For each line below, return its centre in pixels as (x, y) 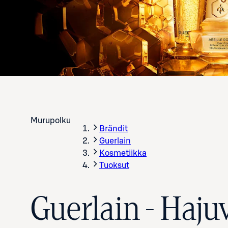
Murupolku (51, 120)
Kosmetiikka (123, 153)
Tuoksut (114, 165)
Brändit (113, 129)
